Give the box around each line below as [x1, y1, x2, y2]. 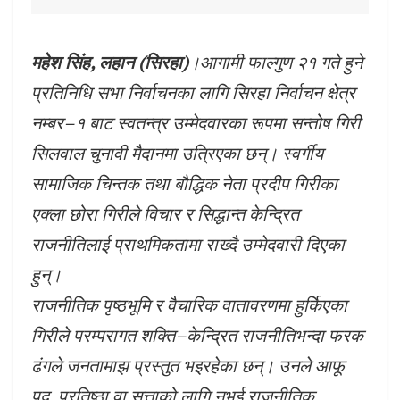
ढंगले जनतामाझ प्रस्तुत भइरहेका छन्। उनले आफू [31, 354, 345, 379]
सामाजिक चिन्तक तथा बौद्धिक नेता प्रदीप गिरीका [31, 171, 337, 196]
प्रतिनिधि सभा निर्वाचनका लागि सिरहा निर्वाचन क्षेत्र [31, 80, 355, 105]
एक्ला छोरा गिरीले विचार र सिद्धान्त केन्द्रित [31, 202, 299, 227]
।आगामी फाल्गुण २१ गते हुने [188, 50, 362, 75]
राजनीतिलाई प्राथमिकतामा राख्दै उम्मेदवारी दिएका [31, 232, 345, 257]
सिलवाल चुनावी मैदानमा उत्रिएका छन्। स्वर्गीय [31, 141, 323, 166]
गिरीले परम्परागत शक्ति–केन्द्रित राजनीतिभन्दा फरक [31, 323, 363, 348]
